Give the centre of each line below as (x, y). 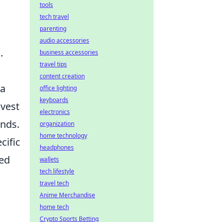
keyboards (54, 100)
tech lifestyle (57, 171)
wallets (49, 159)
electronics (55, 112)
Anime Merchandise (67, 195)
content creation (62, 76)
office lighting (58, 88)
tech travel (54, 17)
